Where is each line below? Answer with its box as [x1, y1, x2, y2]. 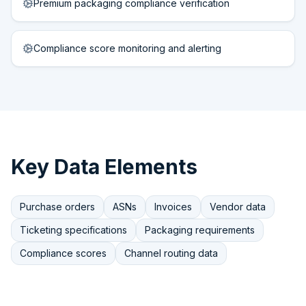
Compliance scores [20, 247, 107, 259]
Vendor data [210, 201, 266, 212]
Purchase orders [20, 201, 95, 212]
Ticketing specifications [20, 224, 127, 236]
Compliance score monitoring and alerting [33, 42, 221, 54]
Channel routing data [124, 247, 218, 259]
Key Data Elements [11, 154, 197, 179]
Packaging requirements [145, 224, 255, 236]
